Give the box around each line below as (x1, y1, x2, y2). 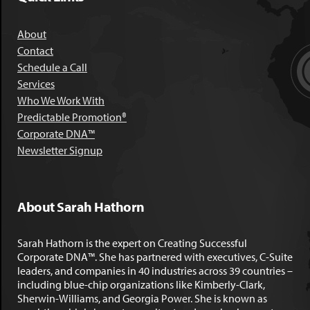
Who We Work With (17, 93, 104, 107)
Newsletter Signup (17, 143, 102, 157)
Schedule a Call (17, 60, 87, 74)
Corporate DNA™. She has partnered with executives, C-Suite (17, 250, 293, 264)
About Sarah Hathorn (17, 198, 145, 215)
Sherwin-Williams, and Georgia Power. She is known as (17, 291, 267, 305)
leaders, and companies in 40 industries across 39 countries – (17, 264, 293, 277)
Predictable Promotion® (17, 110, 127, 124)
